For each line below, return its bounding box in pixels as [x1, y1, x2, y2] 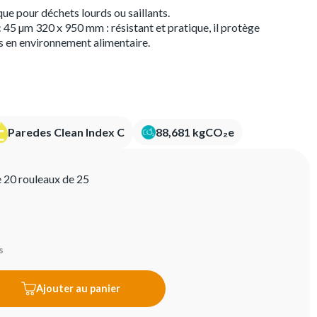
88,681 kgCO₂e [156, 125, 234, 139]
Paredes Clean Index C [8, 125, 125, 139]
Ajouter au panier [35, 282, 120, 294]
